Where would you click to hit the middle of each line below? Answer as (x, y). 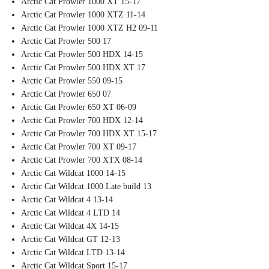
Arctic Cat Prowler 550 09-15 (72, 81)
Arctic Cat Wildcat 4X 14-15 (70, 226)
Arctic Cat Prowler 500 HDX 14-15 (82, 55)
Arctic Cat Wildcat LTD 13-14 (73, 253)
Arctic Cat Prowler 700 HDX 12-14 (82, 121)
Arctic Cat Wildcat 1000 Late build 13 (86, 187)
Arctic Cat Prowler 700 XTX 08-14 (82, 160)
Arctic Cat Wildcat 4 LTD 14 (71, 213)
